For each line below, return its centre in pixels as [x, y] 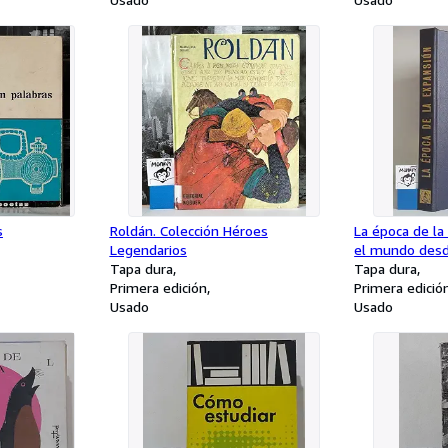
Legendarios [148, 249]
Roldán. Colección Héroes [188, 230]
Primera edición [158, 287]
